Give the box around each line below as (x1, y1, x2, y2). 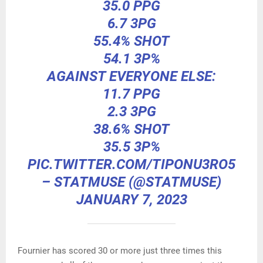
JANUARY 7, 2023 (76, 191, 187, 208)
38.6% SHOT (93, 120, 170, 137)
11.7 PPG (103, 85, 160, 102)
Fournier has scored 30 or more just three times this (18, 245, 222, 256)
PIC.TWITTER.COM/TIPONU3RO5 (28, 156, 235, 173)
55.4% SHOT (93, 32, 170, 49)
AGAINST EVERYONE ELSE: (47, 68, 216, 85)
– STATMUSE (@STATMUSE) (42, 173, 221, 190)
